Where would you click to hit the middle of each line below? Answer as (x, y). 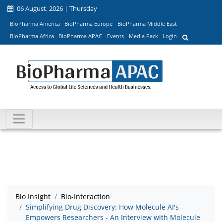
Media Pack (143, 36)
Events (115, 36)
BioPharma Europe (89, 23)
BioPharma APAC (81, 36)
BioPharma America (35, 23)
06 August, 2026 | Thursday (56, 8)
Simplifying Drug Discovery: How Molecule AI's (102, 207)
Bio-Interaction (85, 197)
